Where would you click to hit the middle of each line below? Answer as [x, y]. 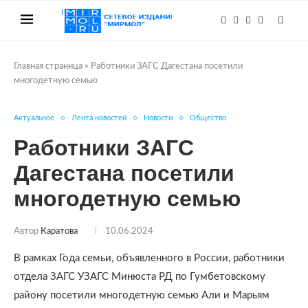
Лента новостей [99, 118]
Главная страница [48, 66]
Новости [158, 118]
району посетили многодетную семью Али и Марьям [142, 295]
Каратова [59, 231]
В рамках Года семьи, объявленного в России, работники [149, 258]
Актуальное [34, 118]
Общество [208, 118]
